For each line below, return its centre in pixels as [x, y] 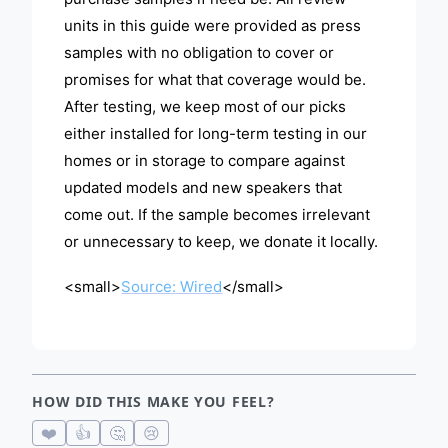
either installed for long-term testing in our [216, 134]
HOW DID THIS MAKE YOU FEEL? [153, 402]
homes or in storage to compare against [205, 161]
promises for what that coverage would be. [215, 80]
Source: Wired [172, 287]
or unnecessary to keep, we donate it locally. [221, 242]
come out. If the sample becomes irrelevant [217, 215]
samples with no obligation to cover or [199, 53]
